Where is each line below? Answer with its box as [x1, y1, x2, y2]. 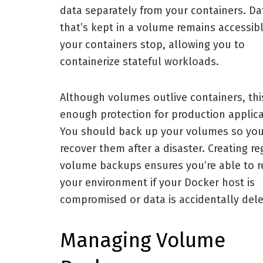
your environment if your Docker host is [60, 176, 255, 189]
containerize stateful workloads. [60, 55, 219, 69]
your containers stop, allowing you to [60, 38, 245, 52]
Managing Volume [60, 228, 225, 253]
